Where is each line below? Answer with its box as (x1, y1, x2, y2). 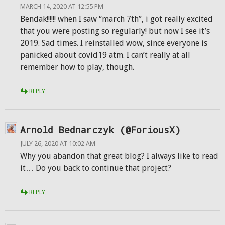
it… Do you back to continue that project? (20, 163, 171, 173)
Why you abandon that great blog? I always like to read (20, 151, 218, 161)
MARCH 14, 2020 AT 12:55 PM (20, 3, 103, 10)
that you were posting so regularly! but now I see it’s (20, 26, 210, 36)
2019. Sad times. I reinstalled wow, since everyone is (20, 38, 207, 48)
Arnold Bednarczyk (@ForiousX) (20, 124, 180, 136)
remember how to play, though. (20, 62, 134, 72)
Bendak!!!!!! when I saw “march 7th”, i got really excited (20, 14, 213, 24)
